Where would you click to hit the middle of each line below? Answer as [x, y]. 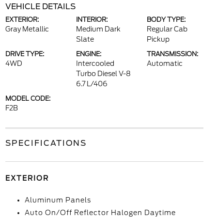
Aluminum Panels [58, 200]
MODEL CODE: [28, 99]
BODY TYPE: [166, 20]
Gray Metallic [27, 29]
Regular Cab [167, 29]
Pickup [158, 39]
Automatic [165, 63]
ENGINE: [88, 54]
